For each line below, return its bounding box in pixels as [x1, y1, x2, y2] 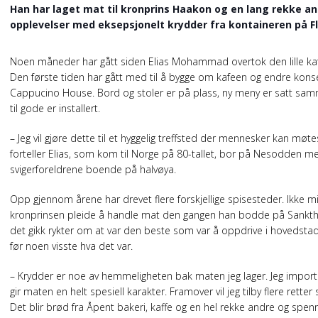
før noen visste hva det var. [10, 239, 133, 253]
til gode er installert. [10, 102, 100, 115]
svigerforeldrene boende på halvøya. [10, 163, 176, 176]
